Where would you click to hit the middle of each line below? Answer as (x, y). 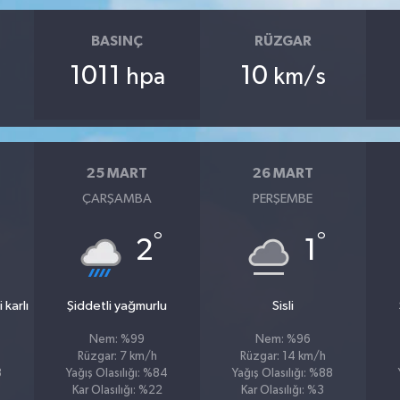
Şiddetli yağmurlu (117, 306)
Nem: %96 (283, 340)
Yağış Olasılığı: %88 (283, 374)
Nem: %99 (117, 340)
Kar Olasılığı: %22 (117, 391)
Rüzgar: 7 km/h (117, 357)
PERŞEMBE (283, 199)
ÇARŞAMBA (117, 199)
